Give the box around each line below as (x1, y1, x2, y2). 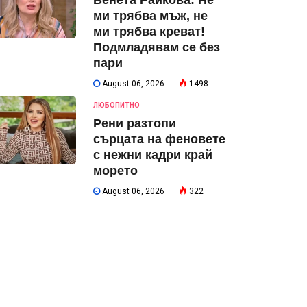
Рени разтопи (93, 116, 176, 130)
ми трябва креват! (93, 25, 205, 38)
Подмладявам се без (93, 40, 220, 54)
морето (93, 164, 138, 177)
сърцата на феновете (93, 132, 225, 146)
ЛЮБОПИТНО (93, 101, 140, 109)
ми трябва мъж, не (93, 9, 208, 23)
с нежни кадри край (93, 148, 212, 162)
